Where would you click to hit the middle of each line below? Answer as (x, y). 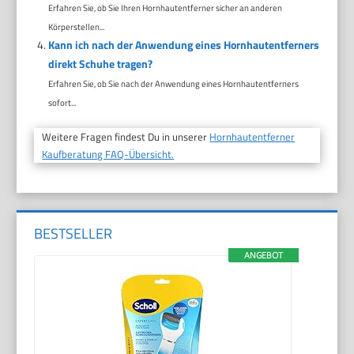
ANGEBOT (263, 254)
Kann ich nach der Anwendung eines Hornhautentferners (183, 45)
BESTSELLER (73, 233)
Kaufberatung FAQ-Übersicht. (108, 154)
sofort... (62, 103)
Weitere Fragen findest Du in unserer (126, 137)
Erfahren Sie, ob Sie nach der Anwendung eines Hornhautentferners (173, 84)
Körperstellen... (76, 27)
